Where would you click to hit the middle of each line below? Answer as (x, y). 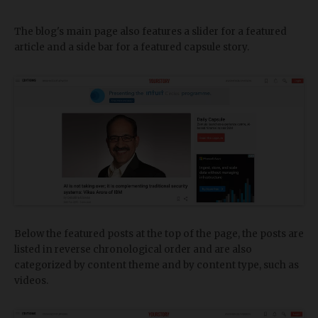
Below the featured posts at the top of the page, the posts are (159, 234)
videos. (31, 281)
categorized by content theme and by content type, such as (157, 265)
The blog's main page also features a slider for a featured (150, 32)
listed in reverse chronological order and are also (133, 250)
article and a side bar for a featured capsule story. (132, 48)
